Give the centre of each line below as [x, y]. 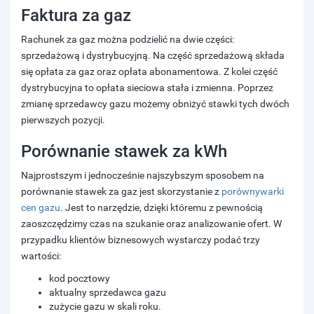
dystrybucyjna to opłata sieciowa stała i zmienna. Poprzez [147, 88]
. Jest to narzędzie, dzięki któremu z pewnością [162, 207]
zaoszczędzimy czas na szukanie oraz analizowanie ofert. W [151, 224]
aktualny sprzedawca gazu [108, 292]
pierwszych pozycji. [63, 120]
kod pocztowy [80, 278]
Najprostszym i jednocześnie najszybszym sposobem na [143, 175]
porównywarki [253, 191]
